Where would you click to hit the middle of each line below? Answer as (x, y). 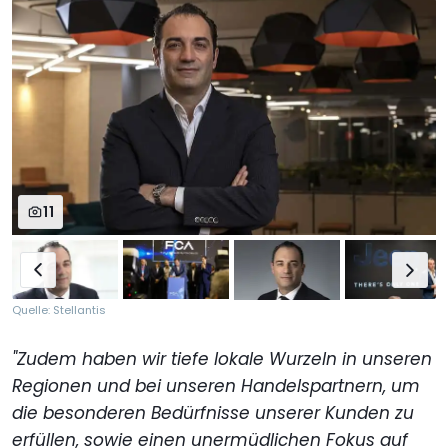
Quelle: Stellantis (59, 310)
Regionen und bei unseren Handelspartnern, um (216, 386)
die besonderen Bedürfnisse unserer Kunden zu (213, 413)
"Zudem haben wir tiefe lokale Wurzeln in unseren (222, 359)
